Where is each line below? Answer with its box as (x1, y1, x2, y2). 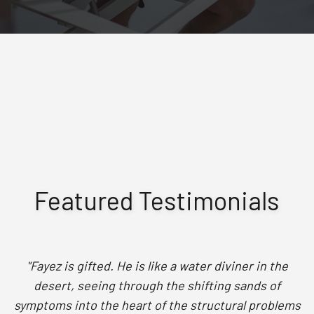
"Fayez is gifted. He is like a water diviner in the (26, 257, 288, 273)
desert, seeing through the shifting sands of (34, 277, 280, 293)
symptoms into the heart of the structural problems (13, 296, 301, 313)
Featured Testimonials (34, 184, 280, 215)
